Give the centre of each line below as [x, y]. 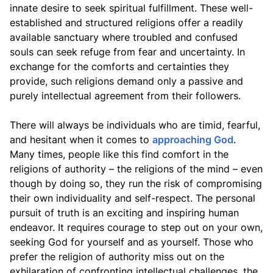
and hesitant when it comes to [81, 140]
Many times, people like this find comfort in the [119, 154]
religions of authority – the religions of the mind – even [136, 169]
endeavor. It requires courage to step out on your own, [136, 227]
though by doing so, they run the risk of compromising [136, 183]
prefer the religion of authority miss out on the [117, 257]
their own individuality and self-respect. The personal [133, 198]
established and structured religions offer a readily [126, 23]
